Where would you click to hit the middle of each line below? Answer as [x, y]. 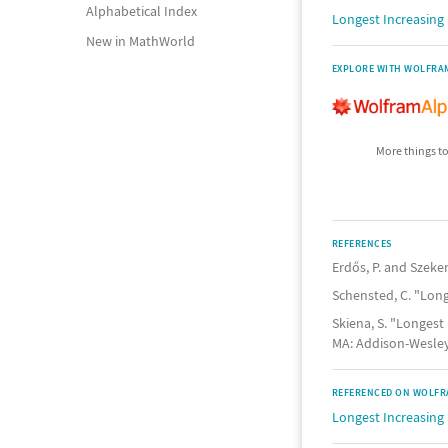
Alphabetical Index [141, 11]
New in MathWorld [140, 41]
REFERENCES [362, 243]
